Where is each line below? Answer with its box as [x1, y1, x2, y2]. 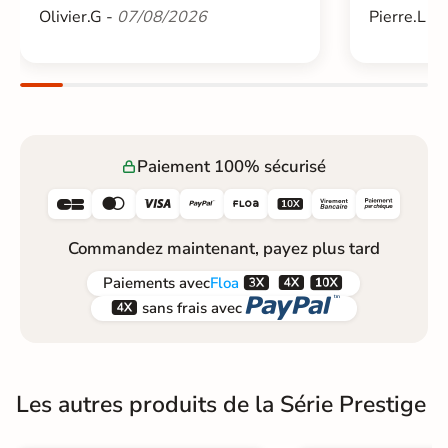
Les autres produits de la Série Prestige [16, 388, 426, 420]
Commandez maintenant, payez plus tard [67, 236, 380, 260]
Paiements [103, 273, 176, 294]
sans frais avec [141, 298, 242, 319]
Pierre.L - [369, 5, 442, 28]
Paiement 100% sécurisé [137, 154, 327, 178]
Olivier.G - [39, 5, 118, 28]
